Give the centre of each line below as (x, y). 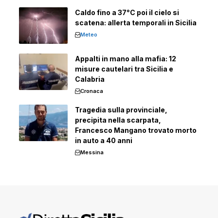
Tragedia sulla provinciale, (121, 110)
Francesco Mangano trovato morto (136, 130)
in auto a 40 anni (104, 140)
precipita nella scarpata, (118, 120)
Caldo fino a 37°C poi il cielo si (127, 12)
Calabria (90, 79)
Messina (92, 152)
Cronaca (92, 91)
